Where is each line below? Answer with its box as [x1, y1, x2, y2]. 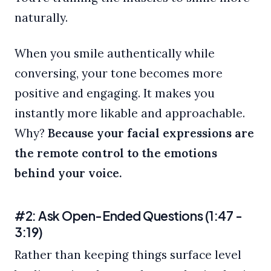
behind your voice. [15, 166, 122, 181]
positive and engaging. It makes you [15, 86, 215, 101]
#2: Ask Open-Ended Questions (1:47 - [15, 207, 243, 224]
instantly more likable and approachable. [15, 106, 245, 121]
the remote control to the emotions [15, 146, 217, 161]
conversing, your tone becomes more [15, 66, 223, 81]
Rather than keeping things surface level [15, 247, 241, 263]
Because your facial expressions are [48, 126, 254, 141]
